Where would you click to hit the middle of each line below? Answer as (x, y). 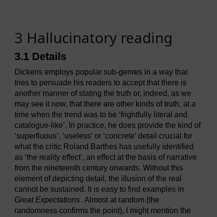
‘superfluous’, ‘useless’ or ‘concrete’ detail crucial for (103, 136)
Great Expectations (47, 200)
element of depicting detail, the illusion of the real (98, 179)
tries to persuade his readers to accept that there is (101, 83)
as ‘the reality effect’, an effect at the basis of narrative (106, 157)
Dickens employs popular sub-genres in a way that (101, 72)
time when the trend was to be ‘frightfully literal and (101, 115)
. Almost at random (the (120, 200)
